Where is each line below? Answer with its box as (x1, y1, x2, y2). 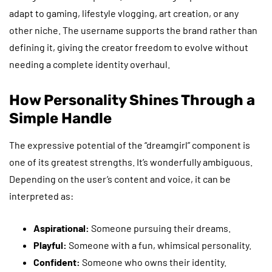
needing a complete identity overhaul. (9, 58, 170, 70)
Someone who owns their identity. (80, 256, 226, 268)
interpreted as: (9, 189, 73, 202)
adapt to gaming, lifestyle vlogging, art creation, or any (9, 7, 239, 19)
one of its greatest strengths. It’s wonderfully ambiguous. (9, 155, 253, 168)
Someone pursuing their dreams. (89, 222, 231, 234)
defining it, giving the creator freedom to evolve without (9, 41, 248, 53)
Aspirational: (33, 222, 89, 234)
